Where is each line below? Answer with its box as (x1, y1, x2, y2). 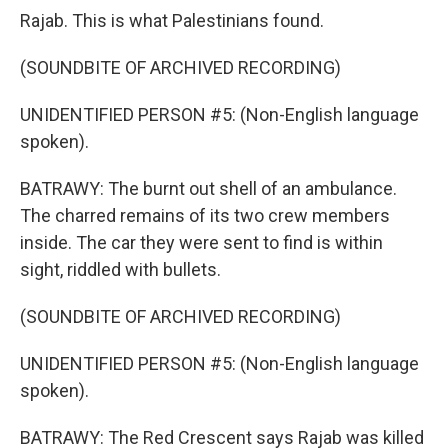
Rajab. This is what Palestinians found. (20, 10, 324, 31)
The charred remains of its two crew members (20, 205, 390, 226)
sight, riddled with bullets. (20, 259, 221, 280)
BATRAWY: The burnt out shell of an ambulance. (20, 178, 397, 199)
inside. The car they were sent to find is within (20, 232, 383, 253)
